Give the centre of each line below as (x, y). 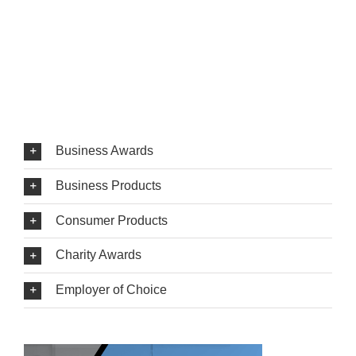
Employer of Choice (111, 290)
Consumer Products (112, 220)
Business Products (108, 185)
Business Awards (104, 151)
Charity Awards (99, 255)
